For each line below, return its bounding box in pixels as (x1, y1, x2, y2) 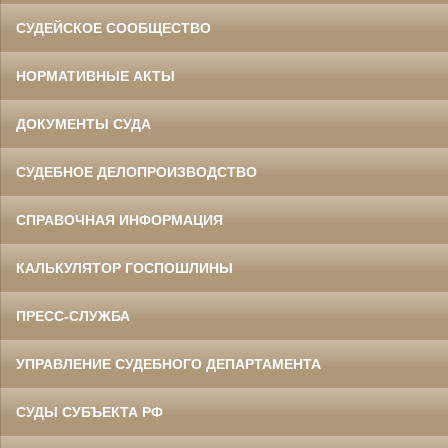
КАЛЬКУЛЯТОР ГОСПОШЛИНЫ (16, 260, 233, 277)
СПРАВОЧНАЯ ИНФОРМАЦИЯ (16, 212, 223, 229)
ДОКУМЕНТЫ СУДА (16, 116, 151, 133)
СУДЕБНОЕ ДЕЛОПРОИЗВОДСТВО (16, 164, 257, 181)
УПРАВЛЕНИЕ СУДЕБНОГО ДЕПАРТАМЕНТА (16, 356, 321, 373)
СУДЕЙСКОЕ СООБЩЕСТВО (16, 20, 211, 37)
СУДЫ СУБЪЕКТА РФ (16, 404, 163, 421)
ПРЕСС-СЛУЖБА (16, 308, 130, 325)
